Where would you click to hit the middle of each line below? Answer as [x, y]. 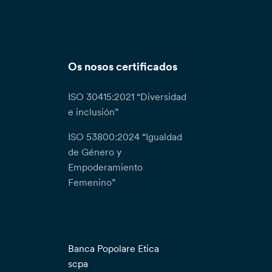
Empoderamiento [106, 167]
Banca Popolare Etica [114, 248]
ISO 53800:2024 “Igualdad [125, 137]
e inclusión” [93, 112]
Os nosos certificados [123, 67]
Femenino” [92, 182]
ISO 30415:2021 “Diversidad [127, 97]
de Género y [95, 152]
